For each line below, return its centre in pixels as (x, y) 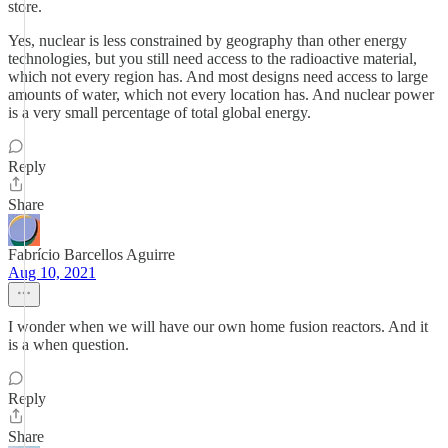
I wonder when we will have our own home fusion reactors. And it (218, 326)
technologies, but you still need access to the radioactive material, (212, 58)
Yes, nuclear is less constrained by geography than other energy (207, 40)
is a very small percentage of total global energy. (159, 112)
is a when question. (68, 344)
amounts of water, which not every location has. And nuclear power (221, 94)
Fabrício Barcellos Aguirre (91, 254)
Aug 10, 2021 (52, 272)
